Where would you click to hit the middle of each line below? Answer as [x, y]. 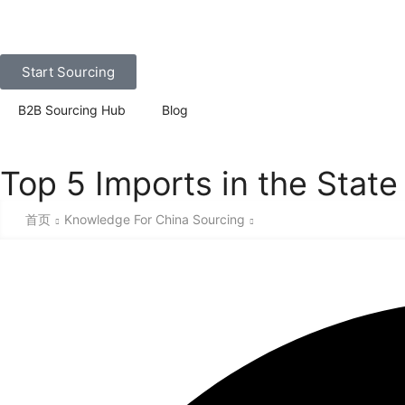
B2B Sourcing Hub [72, 110]
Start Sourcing [68, 72]
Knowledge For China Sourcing [154, 219]
